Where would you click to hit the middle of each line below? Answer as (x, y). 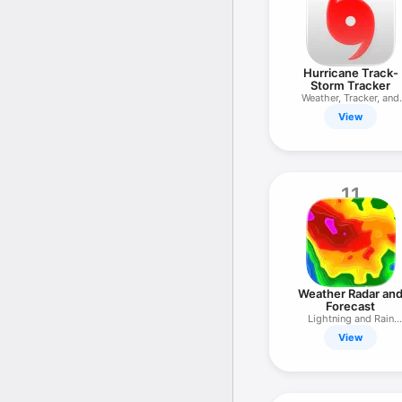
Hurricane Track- (350, 73)
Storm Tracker (351, 85)
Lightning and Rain (350, 319)
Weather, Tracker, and (351, 98)
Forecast (351, 306)
